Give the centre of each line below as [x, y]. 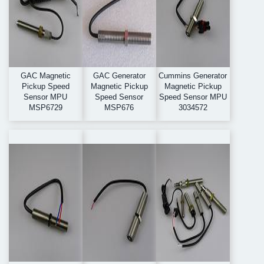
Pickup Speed [45, 87]
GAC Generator [119, 76]
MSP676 [119, 108]
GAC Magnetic [45, 76]
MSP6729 [45, 108]
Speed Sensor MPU [193, 97]
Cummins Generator [193, 76]
